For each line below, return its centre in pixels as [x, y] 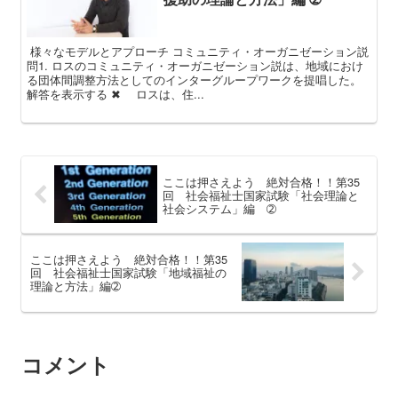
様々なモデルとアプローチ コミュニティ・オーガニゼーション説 [198, 52]
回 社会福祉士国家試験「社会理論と [260, 195]
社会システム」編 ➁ [219, 208]
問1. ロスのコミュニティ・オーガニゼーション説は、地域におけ [195, 66]
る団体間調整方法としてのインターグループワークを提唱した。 [194, 80]
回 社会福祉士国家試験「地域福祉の [128, 273]
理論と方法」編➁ [76, 286]
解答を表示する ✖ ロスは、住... [115, 94]
